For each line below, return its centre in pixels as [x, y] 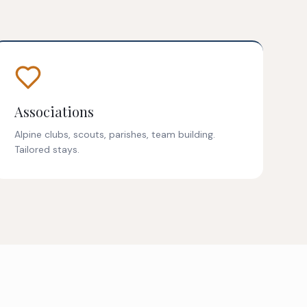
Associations [54, 112]
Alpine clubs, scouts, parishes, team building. [115, 135]
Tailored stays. [47, 150]
